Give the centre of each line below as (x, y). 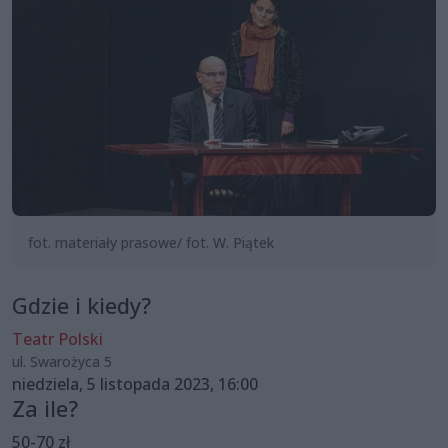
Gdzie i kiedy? (81, 305)
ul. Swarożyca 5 (62, 361)
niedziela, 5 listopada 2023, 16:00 (135, 383)
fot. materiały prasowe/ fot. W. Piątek (151, 242)
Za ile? (45, 408)
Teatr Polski (57, 338)
